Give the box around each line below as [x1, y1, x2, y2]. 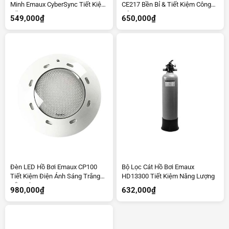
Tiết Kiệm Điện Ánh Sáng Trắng [10, 172, 100, 180]
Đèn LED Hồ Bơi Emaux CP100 [10, 163, 97, 171]
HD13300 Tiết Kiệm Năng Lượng [121, 172, 215, 180]
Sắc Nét [10, 181, 33, 189]
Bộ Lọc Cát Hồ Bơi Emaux [121, 163, 194, 171]
